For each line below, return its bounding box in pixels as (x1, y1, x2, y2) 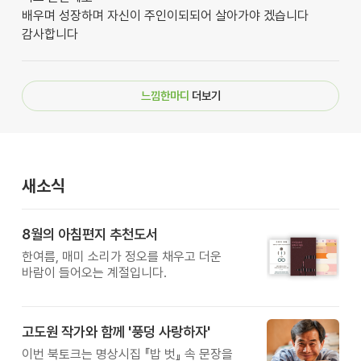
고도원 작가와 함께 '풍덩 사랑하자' (21, 323, 210, 341)
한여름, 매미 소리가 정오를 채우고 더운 (21, 249, 222, 265)
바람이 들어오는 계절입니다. (21, 265, 167, 281)
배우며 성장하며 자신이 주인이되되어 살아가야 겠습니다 (21, 7, 309, 23)
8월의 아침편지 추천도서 (21, 226, 158, 243)
